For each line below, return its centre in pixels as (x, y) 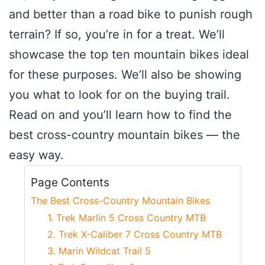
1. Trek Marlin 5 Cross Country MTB (127, 218)
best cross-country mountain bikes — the (125, 135)
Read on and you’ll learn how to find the (120, 115)
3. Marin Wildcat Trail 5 (99, 251)
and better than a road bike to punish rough (131, 14)
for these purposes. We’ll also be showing (125, 75)
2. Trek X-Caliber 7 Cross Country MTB (135, 235)
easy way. (36, 155)
